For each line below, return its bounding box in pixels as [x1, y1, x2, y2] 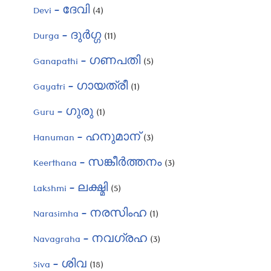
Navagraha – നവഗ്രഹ [33, 231, 147, 250]
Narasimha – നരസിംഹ [33, 206, 146, 225]
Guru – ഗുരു [33, 104, 93, 123]
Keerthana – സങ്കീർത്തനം [33, 155, 162, 174]
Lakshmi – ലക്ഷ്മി [33, 180, 108, 200]
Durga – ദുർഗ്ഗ [33, 28, 101, 47]
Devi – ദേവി [33, 2, 90, 22]
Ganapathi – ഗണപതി [33, 53, 140, 73]
